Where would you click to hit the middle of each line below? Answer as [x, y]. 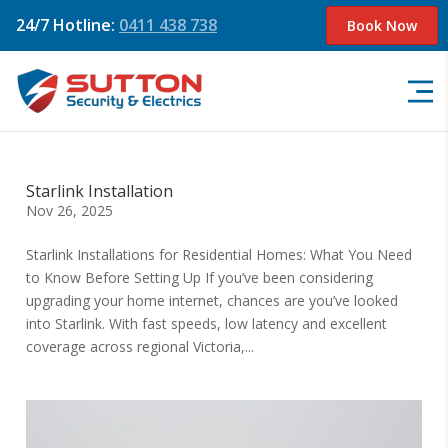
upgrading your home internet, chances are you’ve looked [212, 300]
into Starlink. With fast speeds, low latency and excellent [207, 323]
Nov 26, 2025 [70, 210]
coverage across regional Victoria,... [140, 346]
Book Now [382, 25]
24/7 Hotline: [67, 25]
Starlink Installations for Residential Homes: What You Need [219, 254]
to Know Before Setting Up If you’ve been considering [200, 277]
